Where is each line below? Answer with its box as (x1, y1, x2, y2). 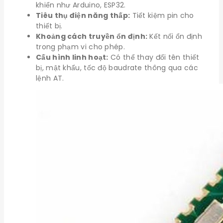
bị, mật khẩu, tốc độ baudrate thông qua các (36, 63, 198, 73)
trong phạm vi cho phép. (36, 42, 125, 52)
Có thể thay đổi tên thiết (108, 52, 200, 63)
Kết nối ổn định (147, 31, 202, 42)
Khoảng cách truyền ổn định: (36, 31, 148, 42)
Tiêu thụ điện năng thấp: (36, 10, 130, 21)
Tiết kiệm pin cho (130, 10, 194, 21)
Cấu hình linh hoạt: (36, 52, 109, 63)
